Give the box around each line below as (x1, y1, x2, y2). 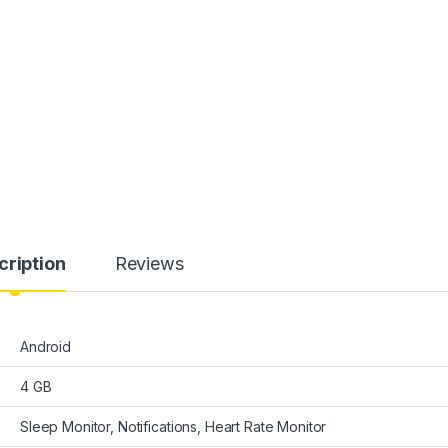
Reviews (114, 253, 184, 275)
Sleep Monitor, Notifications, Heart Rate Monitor (20, 418, 327, 436)
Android (20, 338, 72, 356)
